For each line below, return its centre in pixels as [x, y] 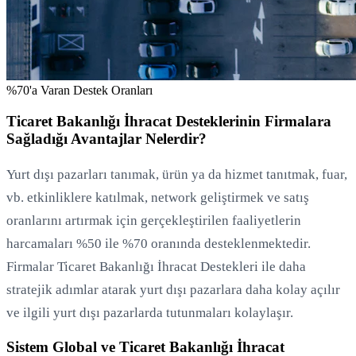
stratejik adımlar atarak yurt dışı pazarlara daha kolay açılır [173, 289]
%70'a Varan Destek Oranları [79, 91]
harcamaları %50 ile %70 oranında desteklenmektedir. [159, 243]
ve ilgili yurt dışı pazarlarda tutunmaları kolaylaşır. [150, 312]
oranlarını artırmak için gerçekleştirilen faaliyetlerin [154, 220]
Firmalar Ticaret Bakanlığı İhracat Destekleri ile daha [156, 266]
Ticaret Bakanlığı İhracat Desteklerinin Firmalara [169, 121]
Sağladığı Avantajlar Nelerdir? [106, 138]
